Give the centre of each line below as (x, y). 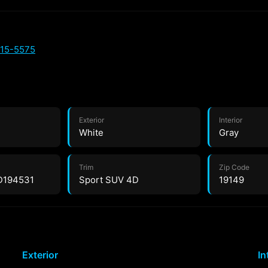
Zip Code (234, 167)
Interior (231, 120)
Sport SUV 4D (109, 180)
